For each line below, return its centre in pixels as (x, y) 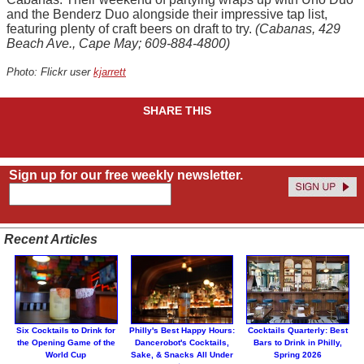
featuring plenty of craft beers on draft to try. (131, 28)
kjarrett (110, 71)
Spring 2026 (298, 355)
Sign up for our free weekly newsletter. (126, 175)
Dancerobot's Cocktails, (182, 343)
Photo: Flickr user (50, 71)
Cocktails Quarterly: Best (298, 331)
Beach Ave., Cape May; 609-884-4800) (118, 43)
